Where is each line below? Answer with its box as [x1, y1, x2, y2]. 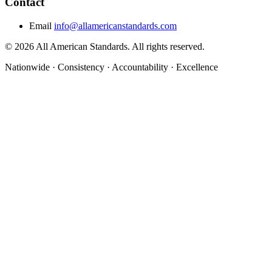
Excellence [176, 62, 218, 73]
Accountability [112, 62, 168, 73]
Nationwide [5, 62, 50, 73]
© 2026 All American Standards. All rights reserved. [5, 41, 205, 52]
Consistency [58, 62, 104, 73]
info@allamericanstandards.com [54, 21, 177, 32]
